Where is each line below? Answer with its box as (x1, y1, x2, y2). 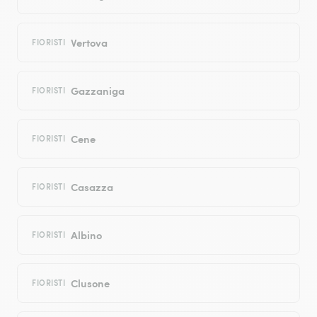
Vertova (71, 35, 108, 50)
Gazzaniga (71, 83, 125, 98)
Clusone (71, 275, 110, 291)
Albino (71, 227, 103, 243)
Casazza (71, 179, 114, 195)
